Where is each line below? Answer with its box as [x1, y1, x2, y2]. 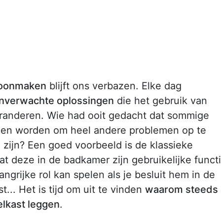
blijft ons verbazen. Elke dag [46, 79, 182, 92]
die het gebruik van [114, 94, 207, 107]
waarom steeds [145, 183, 218, 195]
